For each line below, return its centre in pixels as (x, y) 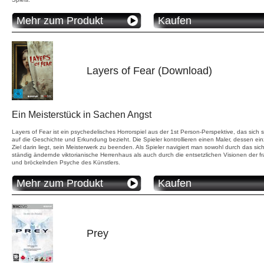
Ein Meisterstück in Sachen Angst (82, 114)
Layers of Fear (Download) (149, 70)
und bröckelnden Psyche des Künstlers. (66, 162)
